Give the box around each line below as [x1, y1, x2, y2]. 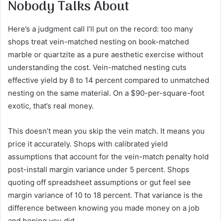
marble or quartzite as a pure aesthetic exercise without [8, 50, 203, 60]
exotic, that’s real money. [8, 101, 94, 111]
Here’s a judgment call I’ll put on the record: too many [8, 24, 193, 34]
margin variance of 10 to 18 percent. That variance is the [8, 190, 203, 200]
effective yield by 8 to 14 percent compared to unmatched [8, 75, 209, 85]
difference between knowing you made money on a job [8, 203, 199, 213]
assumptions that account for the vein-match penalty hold [8, 152, 209, 162]
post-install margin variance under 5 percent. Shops [8, 165, 189, 175]
